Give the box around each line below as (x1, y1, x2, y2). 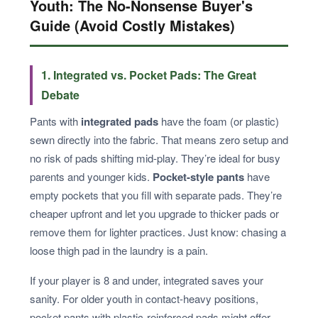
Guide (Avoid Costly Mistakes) (30, 15, 235, 36)
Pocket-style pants (153, 169, 244, 185)
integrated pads (81, 114, 158, 130)
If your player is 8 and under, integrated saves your (30, 273, 263, 288)
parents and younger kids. (30, 169, 153, 185)
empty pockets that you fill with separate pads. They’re (30, 187, 282, 203)
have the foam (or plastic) (158, 114, 279, 129)
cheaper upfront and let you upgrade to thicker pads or (30, 206, 279, 221)
